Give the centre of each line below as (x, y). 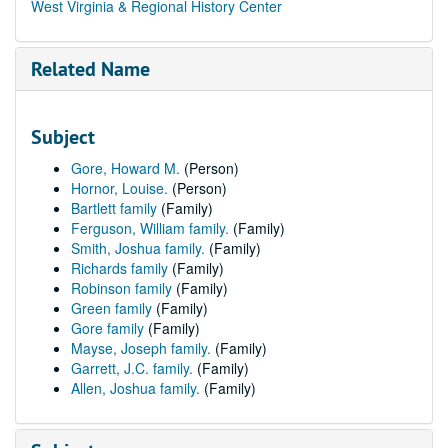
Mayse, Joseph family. (141, 348)
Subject (63, 137)
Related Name (90, 69)
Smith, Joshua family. (138, 248)
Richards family (119, 268)
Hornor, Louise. (119, 188)
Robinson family (121, 288)
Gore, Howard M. (125, 168)
